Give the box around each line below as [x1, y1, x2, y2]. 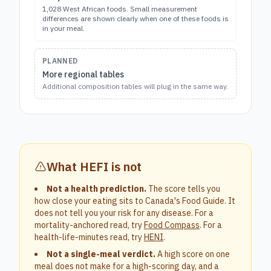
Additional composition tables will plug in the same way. [42, 82, 228, 91]
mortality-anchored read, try [34, 220, 144, 230]
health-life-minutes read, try [34, 232, 144, 243]
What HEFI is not [47, 158, 142, 175]
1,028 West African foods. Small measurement [42, 4, 197, 13]
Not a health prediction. [47, 183, 146, 194]
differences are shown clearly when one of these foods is [42, 14, 229, 23]
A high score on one [155, 249, 230, 260]
